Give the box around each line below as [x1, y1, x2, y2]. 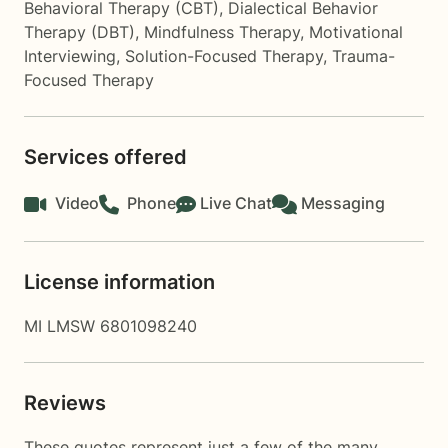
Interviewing [24, 46, 116, 66]
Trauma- [332, 46, 395, 66]
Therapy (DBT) [24, 22, 135, 42]
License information [24, 270, 215, 294]
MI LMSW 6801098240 [24, 316, 197, 336]
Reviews [24, 391, 106, 415]
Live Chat [200, 193, 272, 213]
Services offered [24, 145, 187, 169]
